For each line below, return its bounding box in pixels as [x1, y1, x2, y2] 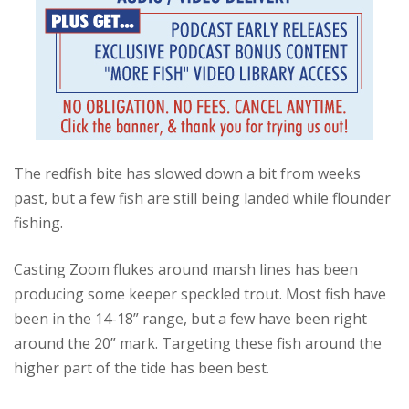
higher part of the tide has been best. [14, 358, 269, 378]
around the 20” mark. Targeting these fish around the [14, 333, 382, 353]
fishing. [14, 213, 63, 233]
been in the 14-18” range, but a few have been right [14, 309, 367, 329]
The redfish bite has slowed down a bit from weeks [14, 163, 361, 184]
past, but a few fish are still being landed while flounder [14, 188, 391, 208]
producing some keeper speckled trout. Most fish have [14, 284, 386, 304]
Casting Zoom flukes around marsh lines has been [14, 259, 358, 279]
